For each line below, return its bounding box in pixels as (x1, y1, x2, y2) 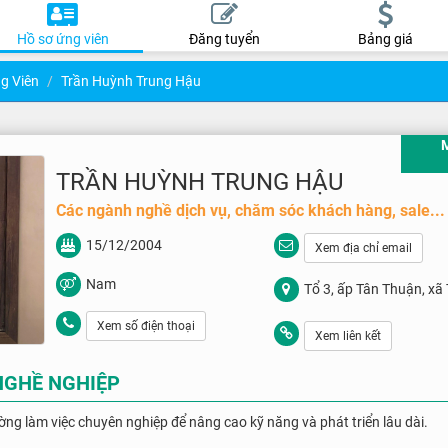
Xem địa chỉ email (314, 241, 412, 255)
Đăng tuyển (188, 31, 260, 47)
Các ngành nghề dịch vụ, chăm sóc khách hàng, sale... (55, 201, 445, 220)
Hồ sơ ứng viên (16, 31, 109, 47)
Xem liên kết (314, 329, 381, 343)
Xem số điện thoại (96, 319, 195, 333)
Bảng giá (357, 31, 413, 47)
